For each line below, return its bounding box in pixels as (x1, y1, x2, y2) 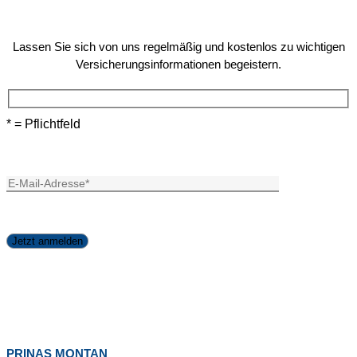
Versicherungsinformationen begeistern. (76, 57, 281, 72)
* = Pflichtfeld (6, 116, 80, 131)
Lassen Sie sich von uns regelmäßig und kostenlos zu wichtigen (12, 40, 345, 54)
